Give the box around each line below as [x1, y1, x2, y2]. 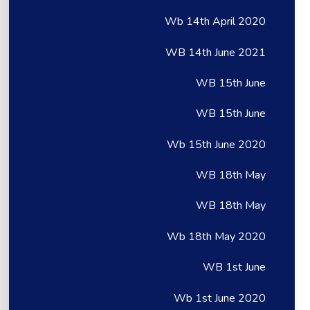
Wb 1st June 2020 [174, 290, 266, 306]
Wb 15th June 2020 [167, 136, 266, 152]
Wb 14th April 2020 [165, 14, 266, 30]
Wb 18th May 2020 [167, 228, 266, 244]
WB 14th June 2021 [165, 44, 266, 60]
